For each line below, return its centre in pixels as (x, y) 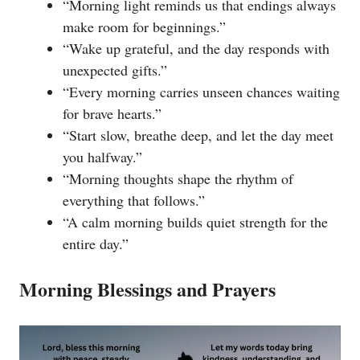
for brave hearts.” (112, 114)
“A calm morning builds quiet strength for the (195, 222)
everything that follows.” (134, 200)
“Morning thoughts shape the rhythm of (178, 179)
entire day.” (96, 244)
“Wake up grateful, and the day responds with (196, 49)
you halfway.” (102, 157)
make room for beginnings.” (144, 27)
